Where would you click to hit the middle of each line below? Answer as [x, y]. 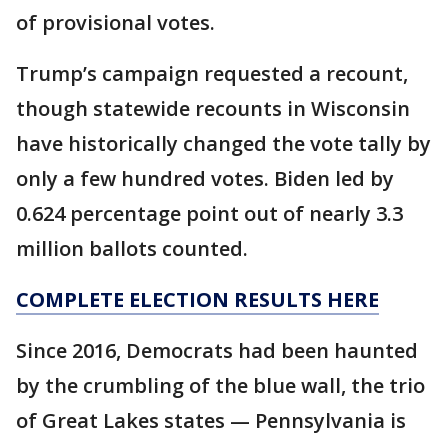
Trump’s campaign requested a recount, [212, 73]
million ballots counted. [132, 248]
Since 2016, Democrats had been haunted [217, 350]
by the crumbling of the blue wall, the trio [220, 385]
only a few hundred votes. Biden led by [205, 178]
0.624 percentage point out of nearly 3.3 [209, 213]
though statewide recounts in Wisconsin [213, 108]
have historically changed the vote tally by [223, 143]
